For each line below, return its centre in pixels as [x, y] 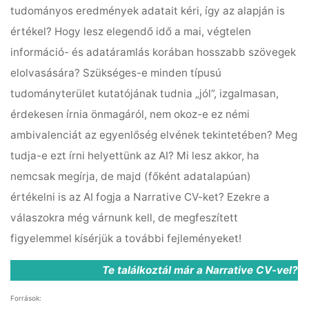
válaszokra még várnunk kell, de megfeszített [124, 218]
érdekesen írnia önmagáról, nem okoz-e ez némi [130, 114]
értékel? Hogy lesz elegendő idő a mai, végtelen [131, 32]
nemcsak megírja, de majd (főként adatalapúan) [131, 177]
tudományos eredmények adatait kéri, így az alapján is [148, 11]
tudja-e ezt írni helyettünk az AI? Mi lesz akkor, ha [135, 156]
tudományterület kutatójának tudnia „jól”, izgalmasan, [145, 94]
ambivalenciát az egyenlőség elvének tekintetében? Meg [154, 135]
